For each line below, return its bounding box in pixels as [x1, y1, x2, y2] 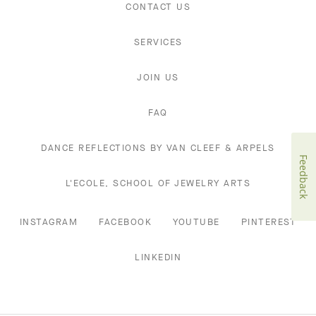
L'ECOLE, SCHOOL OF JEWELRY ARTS [65, 177, 251, 190]
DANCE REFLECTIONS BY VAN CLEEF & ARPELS [41, 142, 275, 154]
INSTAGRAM [19, 216, 78, 229]
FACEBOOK [99, 216, 152, 229]
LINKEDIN [135, 251, 181, 264]
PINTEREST [241, 216, 297, 229]
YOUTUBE [173, 216, 220, 229]
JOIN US [137, 71, 179, 84]
